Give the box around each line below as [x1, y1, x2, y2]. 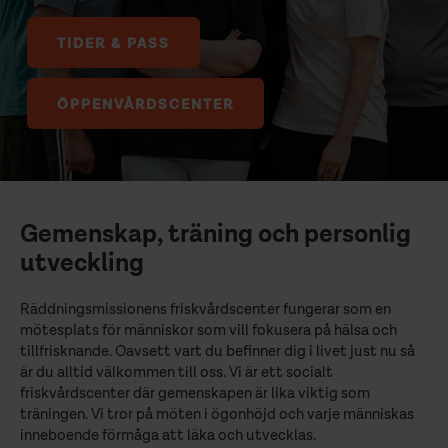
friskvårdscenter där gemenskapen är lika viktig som [20, 385, 370, 401]
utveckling [20, 251, 144, 276]
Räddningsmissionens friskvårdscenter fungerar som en [20, 301, 391, 317]
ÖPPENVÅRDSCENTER [57, 98, 235, 113]
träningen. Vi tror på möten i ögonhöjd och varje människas [20, 406, 414, 422]
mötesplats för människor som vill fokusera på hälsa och [20, 322, 397, 338]
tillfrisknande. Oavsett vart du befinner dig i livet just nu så [20, 343, 415, 359]
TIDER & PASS [57, 37, 171, 52]
